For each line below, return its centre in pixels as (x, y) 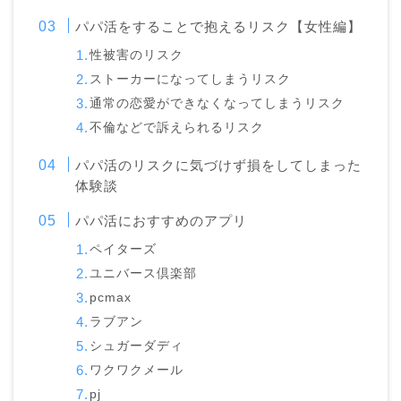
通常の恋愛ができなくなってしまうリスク (218, 104)
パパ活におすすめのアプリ (162, 221)
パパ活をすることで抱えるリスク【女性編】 (219, 27)
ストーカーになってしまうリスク (191, 80)
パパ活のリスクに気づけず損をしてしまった (219, 166)
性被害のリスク (137, 55)
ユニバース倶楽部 (144, 274)
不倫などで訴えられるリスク (177, 128)
